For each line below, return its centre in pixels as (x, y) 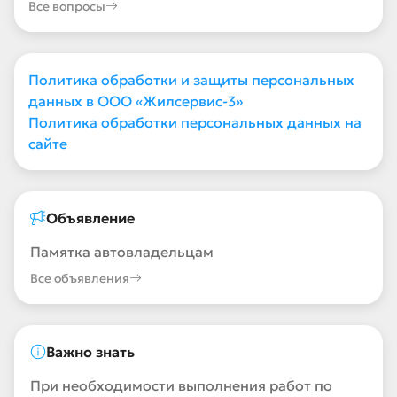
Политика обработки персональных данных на (195, 122)
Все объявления (80, 278)
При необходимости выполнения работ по (181, 385)
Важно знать (90, 352)
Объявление (90, 218)
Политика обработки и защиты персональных (191, 80)
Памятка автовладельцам (122, 252)
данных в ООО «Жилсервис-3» (136, 101)
